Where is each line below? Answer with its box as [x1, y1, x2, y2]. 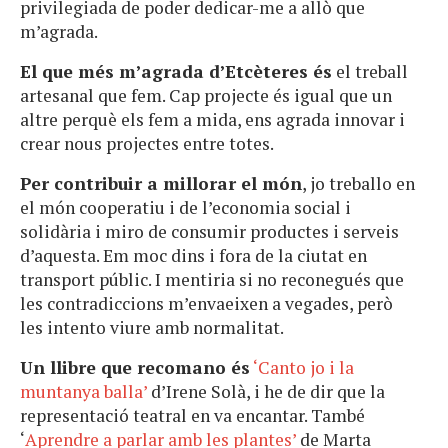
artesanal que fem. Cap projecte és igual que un [20, 83, 392, 107]
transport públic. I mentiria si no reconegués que [20, 267, 404, 291]
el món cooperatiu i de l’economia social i [20, 195, 351, 219]
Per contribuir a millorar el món [20, 171, 302, 195]
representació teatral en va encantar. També [20, 403, 365, 427]
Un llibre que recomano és [20, 355, 250, 379]
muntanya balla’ [20, 379, 151, 403]
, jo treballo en [302, 171, 415, 195]
